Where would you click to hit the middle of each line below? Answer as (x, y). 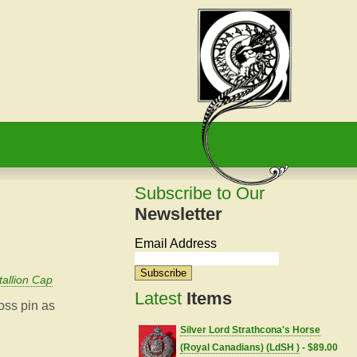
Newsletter (179, 214)
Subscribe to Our (200, 193)
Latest (161, 298)
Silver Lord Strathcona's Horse (251, 330)
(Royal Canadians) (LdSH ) (240, 347)
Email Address (176, 243)
